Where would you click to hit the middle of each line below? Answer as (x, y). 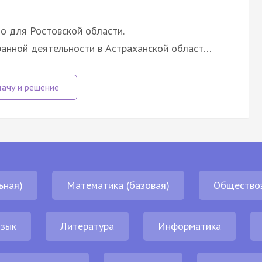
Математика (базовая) (118, 185)
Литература (87, 226)
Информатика (189, 226)
